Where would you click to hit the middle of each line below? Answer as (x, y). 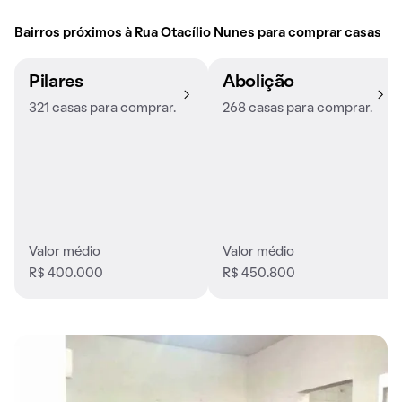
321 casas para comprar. (102, 109)
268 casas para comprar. (297, 109)
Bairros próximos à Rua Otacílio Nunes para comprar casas (198, 34)
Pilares (56, 83)
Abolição (258, 83)
